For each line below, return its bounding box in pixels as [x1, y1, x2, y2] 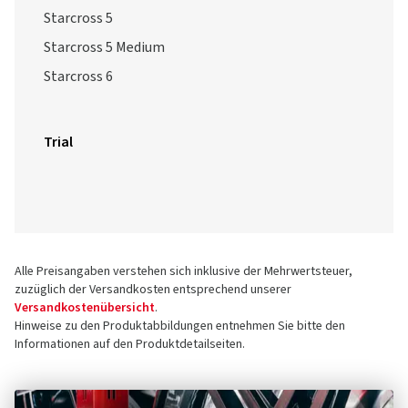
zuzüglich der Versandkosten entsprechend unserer [15, 280, 291, 299]
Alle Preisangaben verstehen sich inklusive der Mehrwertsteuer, [15, 262, 352, 280]
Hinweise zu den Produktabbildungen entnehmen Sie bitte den [15, 317, 345, 335]
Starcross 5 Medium [44, 37, 165, 57]
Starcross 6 [44, 66, 113, 87]
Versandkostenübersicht [15, 299, 155, 317]
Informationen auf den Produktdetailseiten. [15, 335, 245, 353]
